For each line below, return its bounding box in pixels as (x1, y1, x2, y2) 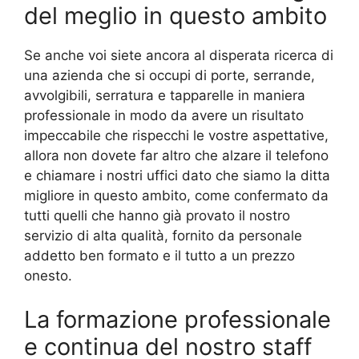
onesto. (24, 267, 72, 284)
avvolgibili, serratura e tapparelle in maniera (24, 87, 305, 103)
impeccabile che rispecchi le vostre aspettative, (24, 127, 329, 143)
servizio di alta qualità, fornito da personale (24, 227, 302, 244)
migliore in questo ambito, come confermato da (24, 187, 329, 204)
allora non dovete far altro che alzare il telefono (24, 147, 329, 163)
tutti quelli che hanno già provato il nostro (24, 207, 290, 224)
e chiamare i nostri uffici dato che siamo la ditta (24, 167, 330, 184)
